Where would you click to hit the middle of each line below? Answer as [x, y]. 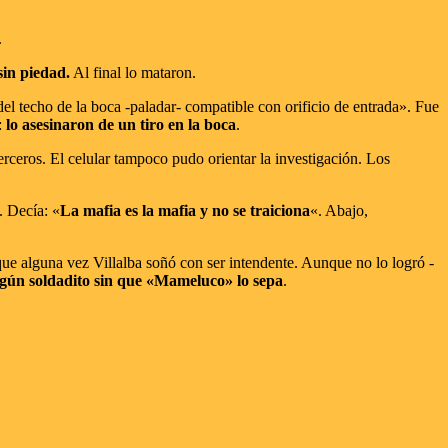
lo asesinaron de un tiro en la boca [121, 124]
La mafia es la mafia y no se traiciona [185, 210]
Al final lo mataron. [133, 72]
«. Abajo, [339, 210]
